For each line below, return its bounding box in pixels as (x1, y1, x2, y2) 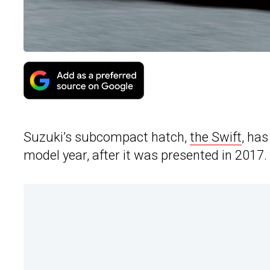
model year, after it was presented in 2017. (24, 148, 267, 163)
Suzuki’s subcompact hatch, (24, 130, 190, 145)
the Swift (190, 130, 242, 145)
